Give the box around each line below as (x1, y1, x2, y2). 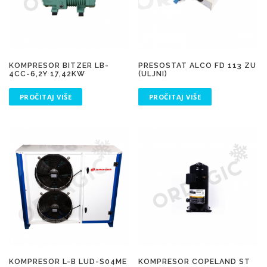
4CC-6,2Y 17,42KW (9, 69, 85, 78)
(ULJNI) (138, 69, 168, 78)
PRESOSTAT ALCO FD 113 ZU (138, 60, 257, 70)
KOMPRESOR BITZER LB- (9, 60, 109, 70)
